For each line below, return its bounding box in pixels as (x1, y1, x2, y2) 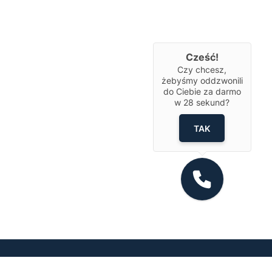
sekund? (194, 97, 230, 107)
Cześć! (185, 51, 219, 63)
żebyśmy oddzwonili (161, 75, 243, 86)
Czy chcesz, (177, 64, 227, 75)
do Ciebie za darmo (163, 86, 241, 97)
